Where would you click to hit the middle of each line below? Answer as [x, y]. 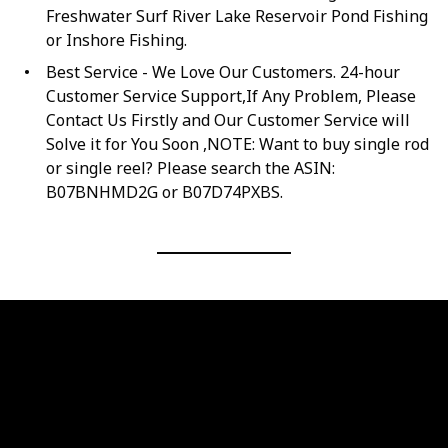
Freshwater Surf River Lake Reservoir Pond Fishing [236, 16]
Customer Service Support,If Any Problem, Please [230, 95]
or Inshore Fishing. [116, 40]
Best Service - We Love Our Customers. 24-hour [222, 71]
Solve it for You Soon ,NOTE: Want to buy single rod [237, 143]
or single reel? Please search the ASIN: [190, 167]
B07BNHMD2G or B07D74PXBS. [164, 191]
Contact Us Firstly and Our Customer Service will [227, 119]
